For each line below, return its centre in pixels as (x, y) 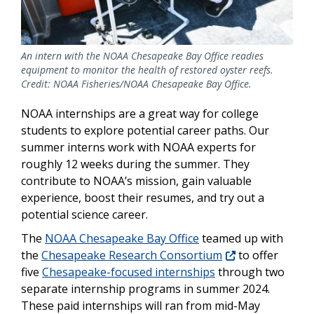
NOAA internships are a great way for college (140, 114)
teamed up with (241, 239)
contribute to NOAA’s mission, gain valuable (136, 181)
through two (250, 272)
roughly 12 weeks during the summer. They (135, 164)
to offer (257, 255)
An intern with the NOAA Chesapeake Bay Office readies (142, 56)
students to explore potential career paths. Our (145, 131)
